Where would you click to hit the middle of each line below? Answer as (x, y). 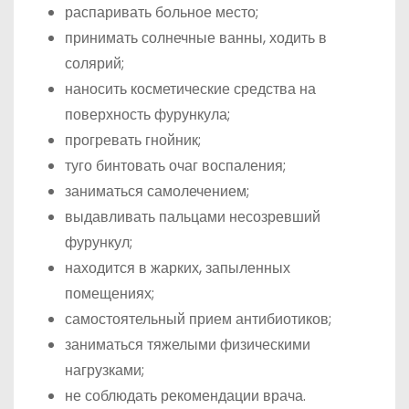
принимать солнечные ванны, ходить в (196, 38)
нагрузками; (105, 370)
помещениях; (110, 294)
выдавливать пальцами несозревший (193, 217)
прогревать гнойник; (133, 140)
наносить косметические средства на (190, 89)
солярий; (94, 63)
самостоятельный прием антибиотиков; (198, 319)
